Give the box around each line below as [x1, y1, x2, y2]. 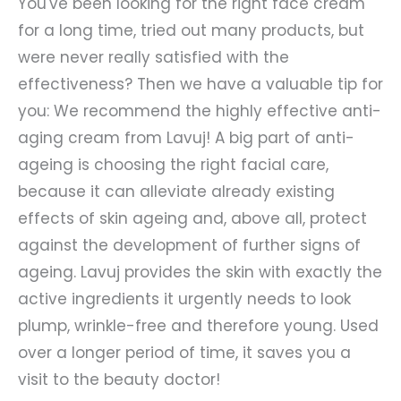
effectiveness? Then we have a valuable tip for [18, 73, 383, 96]
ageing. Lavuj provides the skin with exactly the [18, 261, 382, 284]
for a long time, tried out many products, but [18, 20, 364, 42]
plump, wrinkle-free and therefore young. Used [18, 315, 379, 337]
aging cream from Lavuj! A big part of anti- [18, 127, 354, 149]
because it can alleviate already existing [18, 181, 335, 203]
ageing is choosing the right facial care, [18, 154, 328, 176]
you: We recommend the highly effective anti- [18, 100, 381, 123]
